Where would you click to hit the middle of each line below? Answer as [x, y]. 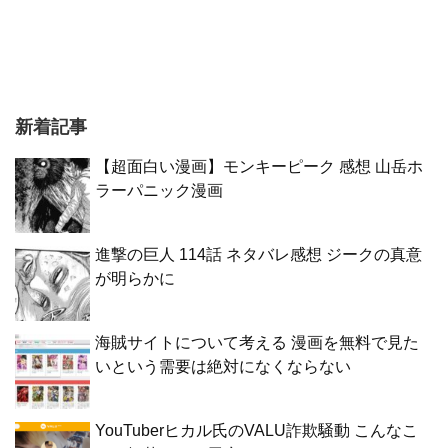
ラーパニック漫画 [159, 191]
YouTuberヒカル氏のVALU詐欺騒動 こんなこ [256, 431]
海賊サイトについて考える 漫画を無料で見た [257, 343]
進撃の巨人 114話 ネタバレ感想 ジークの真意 [258, 255]
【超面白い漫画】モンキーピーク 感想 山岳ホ [259, 167]
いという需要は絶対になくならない [223, 367]
